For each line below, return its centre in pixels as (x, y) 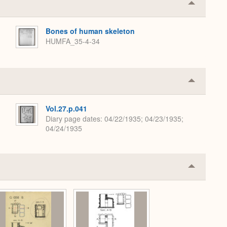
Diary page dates (73, 119)
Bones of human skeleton (90, 31)
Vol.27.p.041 (66, 108)
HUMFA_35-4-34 (73, 41)
